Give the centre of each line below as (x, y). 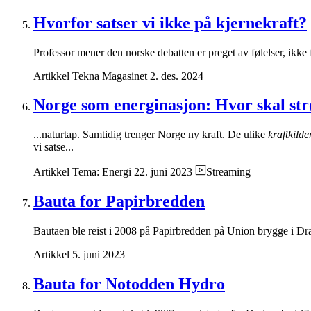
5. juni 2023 (99, 255)
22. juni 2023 (163, 172)
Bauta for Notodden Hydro (129, 284)
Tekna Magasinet (110, 76)
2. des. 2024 (177, 76)
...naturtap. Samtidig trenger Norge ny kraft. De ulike (151, 135)
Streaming (228, 172)
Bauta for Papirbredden (119, 202)
